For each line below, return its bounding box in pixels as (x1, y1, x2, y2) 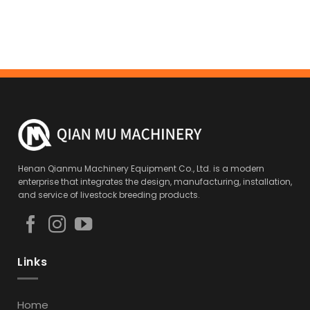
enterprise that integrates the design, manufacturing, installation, (17, 175, 292, 188)
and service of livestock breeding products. (17, 188, 200, 201)
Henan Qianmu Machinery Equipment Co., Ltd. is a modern (17, 162, 264, 174)
